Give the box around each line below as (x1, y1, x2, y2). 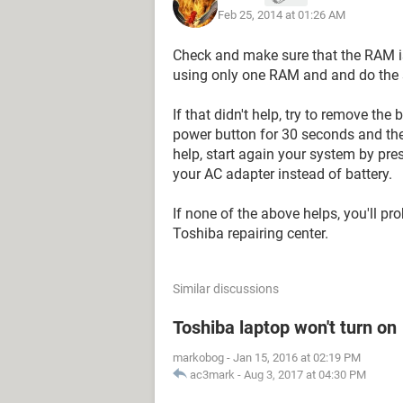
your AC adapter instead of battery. (173, 166, 392, 183)
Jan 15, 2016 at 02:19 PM (233, 351, 361, 364)
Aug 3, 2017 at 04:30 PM (244, 368, 366, 381)
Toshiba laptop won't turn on (173, 317, 397, 338)
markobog (173, 351, 224, 364)
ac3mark (190, 368, 235, 381)
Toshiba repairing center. (173, 225, 328, 242)
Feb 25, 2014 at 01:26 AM (218, 7, 345, 22)
